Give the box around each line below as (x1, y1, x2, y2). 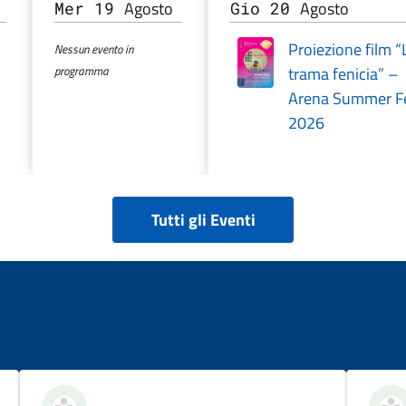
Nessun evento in (54, 40, 134, 59)
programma (54, 62, 110, 81)
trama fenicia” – (287, 62, 398, 87)
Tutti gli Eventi (150, 208, 256, 233)
